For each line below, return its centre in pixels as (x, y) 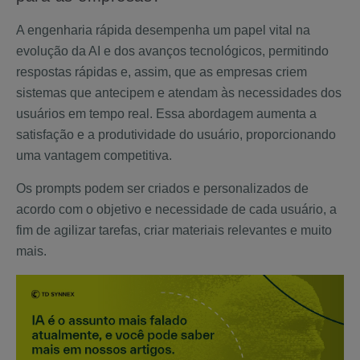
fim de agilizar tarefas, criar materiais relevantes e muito (174, 230)
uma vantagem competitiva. (96, 155)
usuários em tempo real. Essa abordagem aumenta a (166, 114)
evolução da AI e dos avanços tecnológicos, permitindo (172, 51)
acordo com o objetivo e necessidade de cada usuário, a (176, 209)
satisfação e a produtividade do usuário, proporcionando (176, 135)
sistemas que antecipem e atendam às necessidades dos (179, 93)
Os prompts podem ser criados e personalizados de (162, 188)
